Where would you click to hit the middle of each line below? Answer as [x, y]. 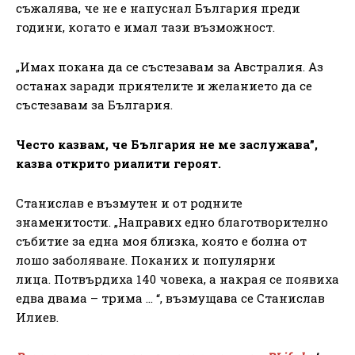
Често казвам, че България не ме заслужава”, [167, 144]
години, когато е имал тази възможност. [145, 27]
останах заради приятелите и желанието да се [164, 85]
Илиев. [37, 317]
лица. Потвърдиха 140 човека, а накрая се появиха [177, 279]
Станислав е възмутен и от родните [129, 202]
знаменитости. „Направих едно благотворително [172, 221]
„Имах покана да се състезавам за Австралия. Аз [170, 66]
